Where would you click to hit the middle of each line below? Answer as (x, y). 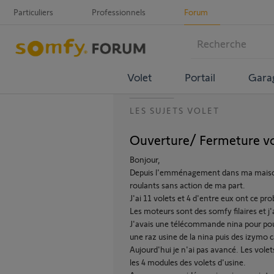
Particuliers (33, 12)
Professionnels (119, 12)
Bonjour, (145, 159)
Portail (200, 77)
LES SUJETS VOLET (175, 110)
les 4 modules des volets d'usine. (188, 262)
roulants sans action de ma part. (187, 185)
